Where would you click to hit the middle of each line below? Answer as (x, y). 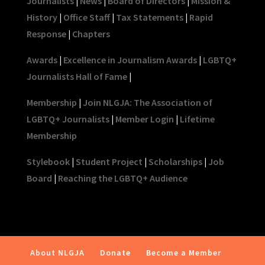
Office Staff (86, 17)
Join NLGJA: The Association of (147, 102)
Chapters (91, 33)
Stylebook (48, 161)
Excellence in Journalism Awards (130, 59)
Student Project (109, 161)
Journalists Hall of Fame (77, 76)
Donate (116, 252)
